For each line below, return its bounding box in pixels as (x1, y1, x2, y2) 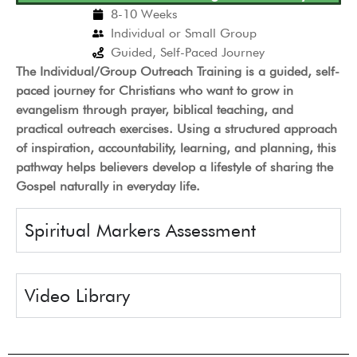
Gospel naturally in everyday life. (16, 178, 200, 194)
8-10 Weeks (110, 6, 178, 22)
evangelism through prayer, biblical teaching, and (16, 102, 293, 118)
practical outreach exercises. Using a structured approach (16, 121, 337, 137)
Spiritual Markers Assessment (25, 218, 256, 241)
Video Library (25, 284, 130, 306)
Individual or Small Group (110, 25, 257, 41)
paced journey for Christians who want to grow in (16, 83, 293, 99)
